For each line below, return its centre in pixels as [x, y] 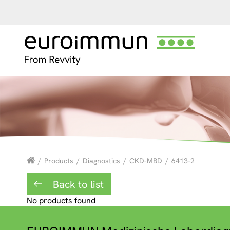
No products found [61, 201]
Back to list [77, 184]
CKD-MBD [146, 161]
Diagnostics [101, 161]
